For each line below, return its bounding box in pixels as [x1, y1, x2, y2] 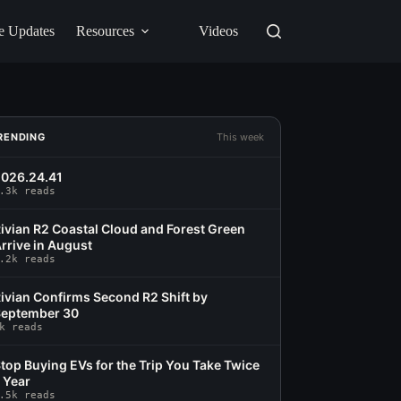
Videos [198, 23, 238, 38]
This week [216, 131, 264, 143]
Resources [75, 23, 134, 38]
